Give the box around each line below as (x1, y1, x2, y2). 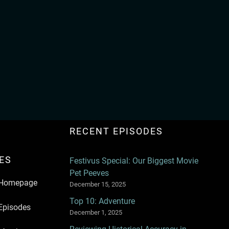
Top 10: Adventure (69, 196, 135, 206)
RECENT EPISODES (69, 125, 163, 136)
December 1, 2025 (69, 208, 122, 216)
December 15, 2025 (69, 180, 126, 188)
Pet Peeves (69, 168, 109, 178)
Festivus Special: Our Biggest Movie (69, 155, 198, 166)
